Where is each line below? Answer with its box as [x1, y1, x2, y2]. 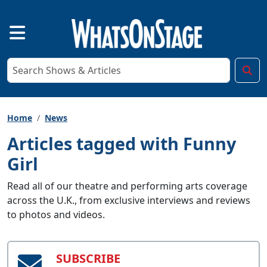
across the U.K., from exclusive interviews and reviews [7, 193, 250, 207]
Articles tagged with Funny [7, 131, 236, 155]
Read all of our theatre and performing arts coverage [7, 179, 247, 193]
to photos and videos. [7, 207, 105, 221]
